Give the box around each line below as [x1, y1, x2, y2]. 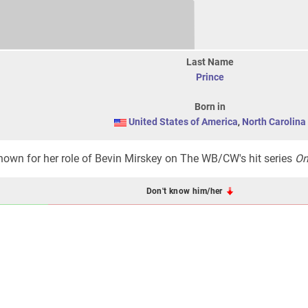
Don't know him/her [146, 186, 225, 196]
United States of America [128, 116, 238, 127]
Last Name [186, 56, 234, 67]
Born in [194, 101, 225, 112]
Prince [195, 71, 224, 82]
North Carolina [241, 116, 306, 127]
